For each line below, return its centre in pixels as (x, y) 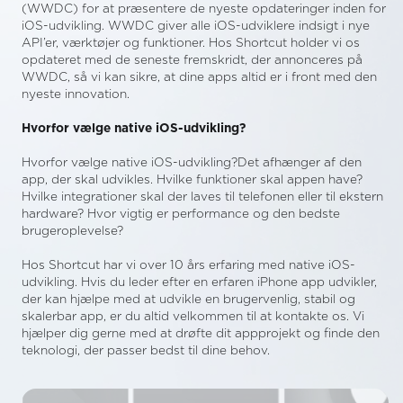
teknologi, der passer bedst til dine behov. (146, 351)
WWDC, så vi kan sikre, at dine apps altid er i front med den (199, 77)
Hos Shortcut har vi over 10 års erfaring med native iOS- (188, 265)
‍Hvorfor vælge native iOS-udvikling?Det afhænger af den (192, 163)
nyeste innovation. (76, 94)
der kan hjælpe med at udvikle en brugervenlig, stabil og (188, 300)
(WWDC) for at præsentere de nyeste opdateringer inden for (204, 9)
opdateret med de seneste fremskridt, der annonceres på (192, 60)
